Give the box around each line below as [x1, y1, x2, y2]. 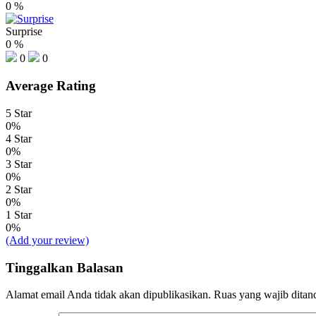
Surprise [6, 25, 42, 38]
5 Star [6, 107, 32, 119]
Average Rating [6, 78, 96, 94]
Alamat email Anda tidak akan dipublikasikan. [6, 288, 211, 301]
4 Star [6, 132, 32, 145]
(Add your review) [6, 233, 89, 246]
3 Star [6, 157, 32, 170]
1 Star [6, 208, 32, 221]
